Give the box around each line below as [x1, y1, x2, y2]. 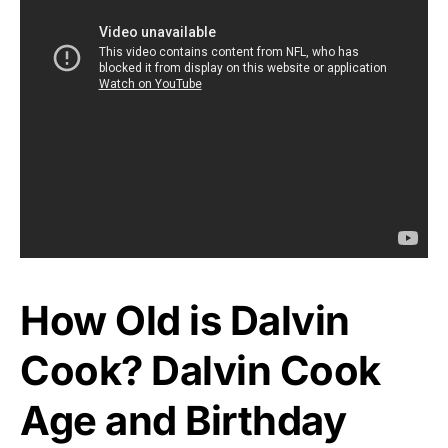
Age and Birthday [20, 396, 346, 446]
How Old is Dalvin [20, 296, 350, 346]
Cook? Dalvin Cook [20, 346, 381, 396]
